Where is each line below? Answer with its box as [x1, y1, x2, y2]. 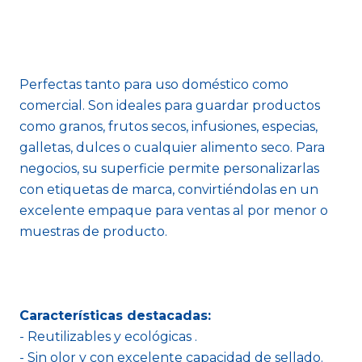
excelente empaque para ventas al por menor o [19, 203, 328, 218]
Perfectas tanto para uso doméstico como [19, 77, 288, 92]
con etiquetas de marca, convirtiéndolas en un [19, 182, 318, 197]
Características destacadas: [19, 308, 211, 323]
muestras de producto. [19, 224, 167, 239]
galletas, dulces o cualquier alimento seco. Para [19, 140, 325, 155]
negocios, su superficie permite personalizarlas [19, 161, 319, 176]
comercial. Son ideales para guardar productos [19, 98, 320, 113]
